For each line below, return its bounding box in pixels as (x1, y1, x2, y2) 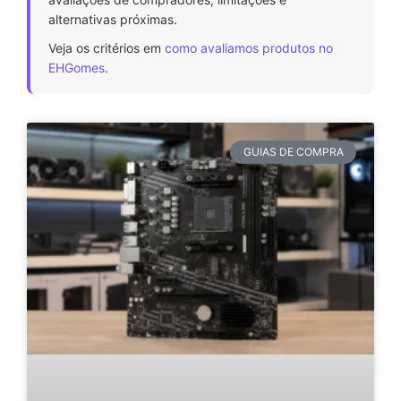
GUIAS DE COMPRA (243, 145, 344, 159)
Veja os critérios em (48, 40, 165, 56)
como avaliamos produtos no (165, 40, 333, 56)
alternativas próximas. (48, 12, 177, 28)
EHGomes (48, 60, 105, 76)
